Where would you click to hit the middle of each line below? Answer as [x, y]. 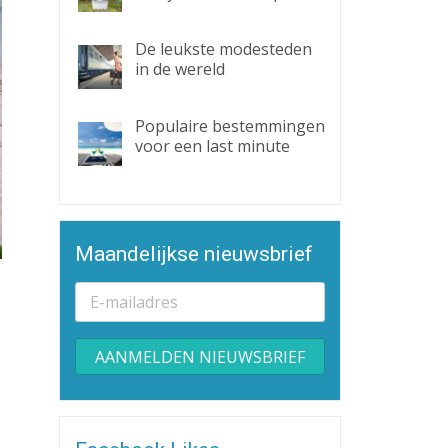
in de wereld [179, 69]
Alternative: [117, 399]
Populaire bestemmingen [229, 126]
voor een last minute [212, 146]
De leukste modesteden [223, 49]
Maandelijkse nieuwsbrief [193, 254]
